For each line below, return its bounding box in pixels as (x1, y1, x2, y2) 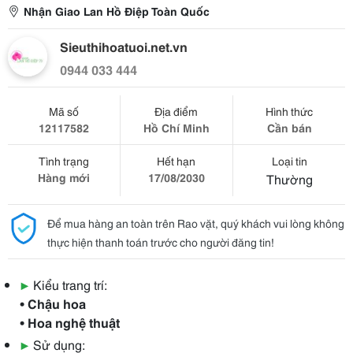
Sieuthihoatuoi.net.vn (60, 37, 188, 55)
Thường (266, 169, 313, 188)
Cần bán (266, 120, 312, 136)
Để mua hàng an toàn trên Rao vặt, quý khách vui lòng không (47, 215, 344, 231)
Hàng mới (37, 169, 90, 185)
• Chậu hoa (20, 294, 86, 312)
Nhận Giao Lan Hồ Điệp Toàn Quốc (24, 3, 210, 19)
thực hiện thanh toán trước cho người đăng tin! (47, 234, 274, 250)
